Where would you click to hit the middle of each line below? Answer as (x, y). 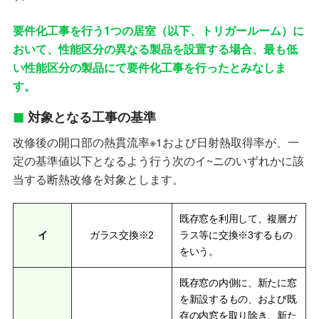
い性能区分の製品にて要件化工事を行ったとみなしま (149, 67)
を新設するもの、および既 (238, 299)
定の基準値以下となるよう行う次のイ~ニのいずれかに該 (158, 160)
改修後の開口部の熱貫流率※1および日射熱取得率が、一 (156, 142)
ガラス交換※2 (122, 235)
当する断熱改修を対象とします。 (98, 179)
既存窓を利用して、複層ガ (238, 218)
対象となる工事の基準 (91, 117)
